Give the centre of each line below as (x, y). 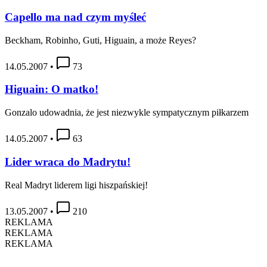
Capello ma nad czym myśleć (75, 17)
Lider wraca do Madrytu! (68, 162)
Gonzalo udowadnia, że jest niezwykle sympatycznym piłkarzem (127, 113)
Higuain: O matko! (52, 89)
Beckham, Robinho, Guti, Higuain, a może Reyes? (100, 40)
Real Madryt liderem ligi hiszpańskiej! (76, 185)
